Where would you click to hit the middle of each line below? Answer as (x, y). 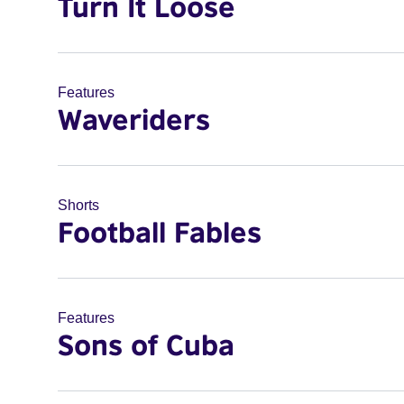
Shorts (78, 205)
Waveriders (134, 119)
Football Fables (160, 232)
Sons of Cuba (146, 344)
